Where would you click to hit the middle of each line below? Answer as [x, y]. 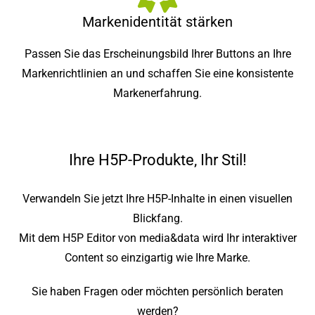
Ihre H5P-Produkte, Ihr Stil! [157, 160]
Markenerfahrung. [157, 93]
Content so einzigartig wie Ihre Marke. [157, 257]
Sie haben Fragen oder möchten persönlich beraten [157, 291]
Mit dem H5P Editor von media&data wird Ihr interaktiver [157, 238]
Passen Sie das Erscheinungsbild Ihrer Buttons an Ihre [157, 53]
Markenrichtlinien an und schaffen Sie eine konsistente [157, 73]
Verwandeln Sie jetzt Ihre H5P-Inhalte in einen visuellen [157, 198]
